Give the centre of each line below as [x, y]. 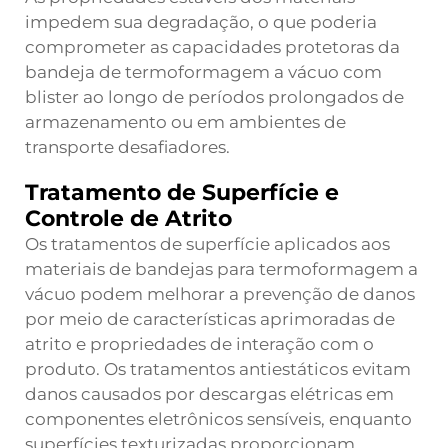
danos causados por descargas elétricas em [209, 394]
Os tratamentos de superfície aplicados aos [207, 244]
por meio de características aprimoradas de [210, 319]
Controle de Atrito [128, 218]
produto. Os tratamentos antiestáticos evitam [218, 369]
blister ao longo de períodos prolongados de [214, 97]
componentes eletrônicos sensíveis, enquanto [218, 419]
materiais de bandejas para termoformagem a [221, 269]
